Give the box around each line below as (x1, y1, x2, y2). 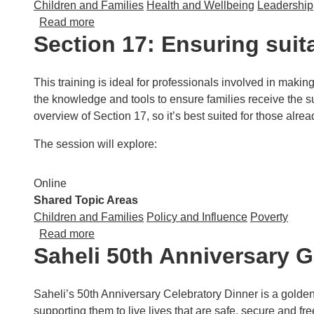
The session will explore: (34, 138, 157, 150)
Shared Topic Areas (34, 194, 138, 206)
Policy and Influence (146, 211, 247, 223)
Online (34, 177, 67, 189)
